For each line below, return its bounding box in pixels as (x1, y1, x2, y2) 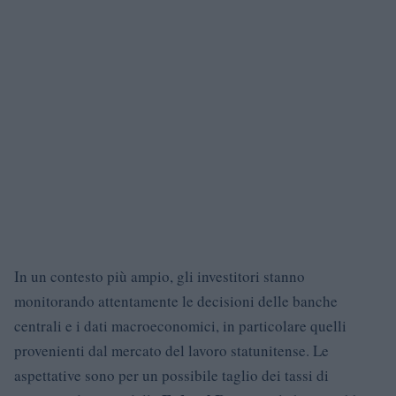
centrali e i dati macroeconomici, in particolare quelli (14, 315, 346, 336)
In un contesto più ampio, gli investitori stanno (14, 265, 305, 286)
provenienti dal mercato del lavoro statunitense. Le (14, 339, 329, 361)
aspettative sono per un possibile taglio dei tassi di (14, 364, 329, 385)
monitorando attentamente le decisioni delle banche (14, 290, 338, 311)
